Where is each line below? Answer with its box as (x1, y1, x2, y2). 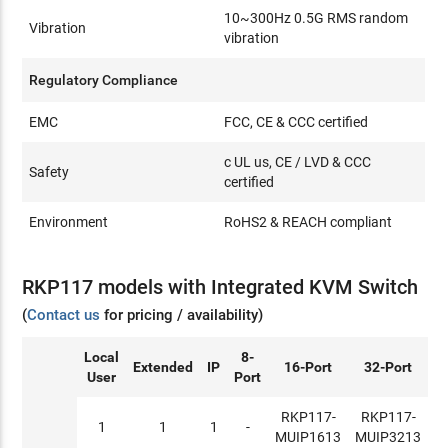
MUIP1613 (275, 428, 342, 445)
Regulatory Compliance (29, 71, 179, 88)
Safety (29, 163, 70, 180)
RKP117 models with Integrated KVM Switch (22, 274, 419, 299)
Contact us (27, 305, 101, 324)
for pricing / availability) (100, 305, 264, 324)
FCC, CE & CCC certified (224, 113, 369, 130)
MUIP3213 (355, 428, 422, 445)
